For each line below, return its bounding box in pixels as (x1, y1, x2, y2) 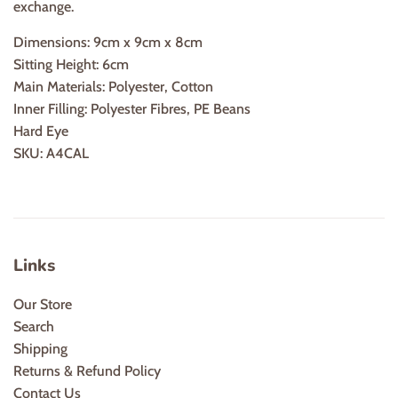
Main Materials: (13, 78, 105, 96)
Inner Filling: (13, 100, 87, 118)
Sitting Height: (13, 56, 99, 74)
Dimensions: (13, 34, 90, 52)
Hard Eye (13, 123, 68, 140)
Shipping (13, 339, 68, 357)
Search (13, 317, 54, 335)
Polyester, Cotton (108, 78, 213, 96)
